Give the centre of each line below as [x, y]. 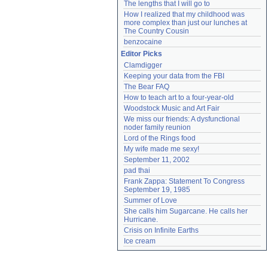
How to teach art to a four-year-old [179, 98]
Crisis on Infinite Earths [161, 230]
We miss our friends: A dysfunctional [182, 119]
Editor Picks [141, 54]
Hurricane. [141, 220]
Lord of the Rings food [160, 138]
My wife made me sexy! [162, 149]
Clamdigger [143, 65]
